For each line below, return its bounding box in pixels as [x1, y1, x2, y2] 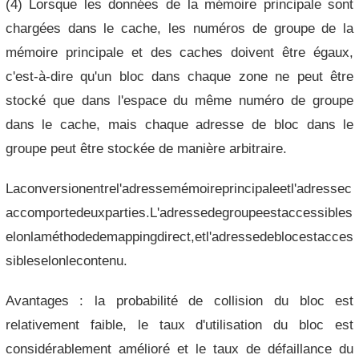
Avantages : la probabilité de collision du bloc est [5, 292, 354, 308]
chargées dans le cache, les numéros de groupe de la [5, 20, 354, 35]
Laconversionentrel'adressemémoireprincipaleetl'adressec [5, 180, 352, 196]
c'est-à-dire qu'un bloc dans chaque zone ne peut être [5, 68, 354, 83]
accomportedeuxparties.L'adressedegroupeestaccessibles [5, 204, 353, 220]
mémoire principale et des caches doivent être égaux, [5, 44, 354, 59]
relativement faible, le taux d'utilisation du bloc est [5, 317, 354, 332]
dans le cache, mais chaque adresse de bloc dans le [5, 116, 354, 131]
